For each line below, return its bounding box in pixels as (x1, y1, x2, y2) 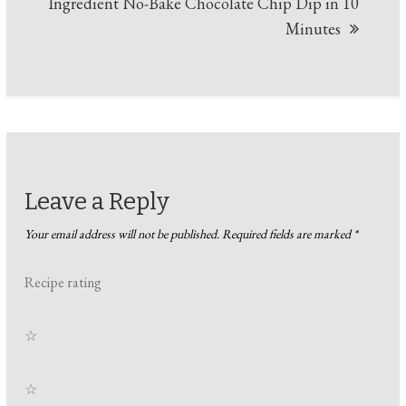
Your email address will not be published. (24, 226, 220, 243)
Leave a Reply (24, 188, 170, 217)
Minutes (285, 18, 341, 40)
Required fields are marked (222, 226, 354, 243)
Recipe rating (24, 273, 102, 293)
